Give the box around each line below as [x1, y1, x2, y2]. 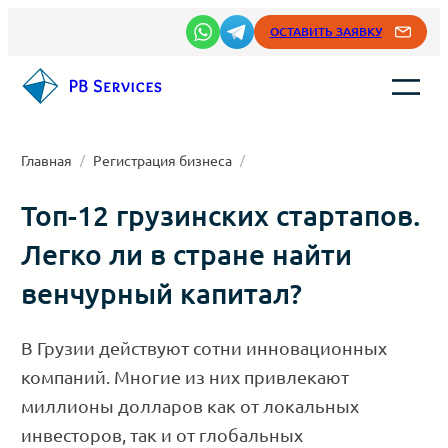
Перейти [7, 11, 81, 32]
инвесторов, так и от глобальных [21, 424, 304, 445]
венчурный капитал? [21, 276, 303, 310]
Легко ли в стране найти [21, 237, 353, 271]
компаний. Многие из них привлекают [21, 366, 350, 387]
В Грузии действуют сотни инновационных [21, 337, 388, 358]
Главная [21, 151, 73, 169]
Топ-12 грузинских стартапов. [21, 198, 421, 232]
